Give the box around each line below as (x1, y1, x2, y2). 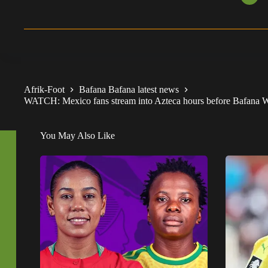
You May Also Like (40, 130, 115, 141)
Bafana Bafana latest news (79, 84, 179, 95)
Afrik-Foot (24, 84, 65, 95)
